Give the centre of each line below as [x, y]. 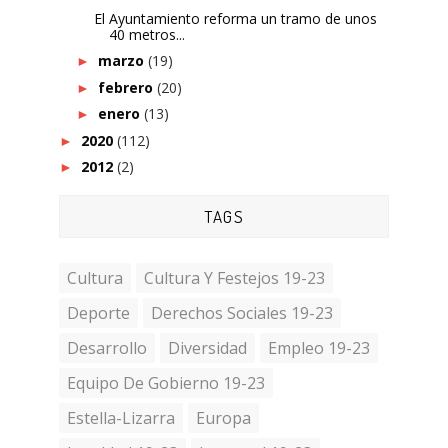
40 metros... [146, 34]
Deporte [98, 313]
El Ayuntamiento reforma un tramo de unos [235, 18]
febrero [127, 87]
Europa [223, 418]
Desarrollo [107, 348]
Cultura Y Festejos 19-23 [234, 278]
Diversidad [207, 348]
